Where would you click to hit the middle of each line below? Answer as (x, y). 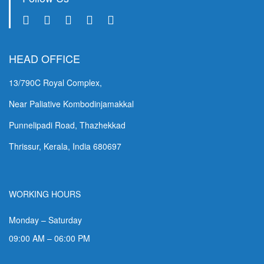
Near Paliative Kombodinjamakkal (71, 103)
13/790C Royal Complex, (55, 82)
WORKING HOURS (45, 194)
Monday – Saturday (45, 220)
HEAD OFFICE (44, 58)
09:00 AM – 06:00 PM (49, 238)
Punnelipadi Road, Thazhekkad (67, 125)
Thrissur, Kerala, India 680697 (65, 146)
